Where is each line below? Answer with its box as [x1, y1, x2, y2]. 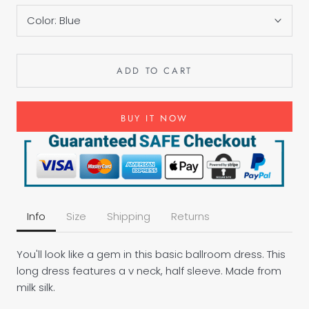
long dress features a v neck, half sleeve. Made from [17, 263, 281, 278]
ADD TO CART [117, 64, 192, 77]
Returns [171, 208, 210, 223]
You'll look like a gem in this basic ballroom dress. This [17, 246, 286, 261]
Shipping [107, 208, 150, 223]
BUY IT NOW [121, 112, 188, 125]
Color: [27, 13, 59, 28]
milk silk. [17, 279, 55, 295]
